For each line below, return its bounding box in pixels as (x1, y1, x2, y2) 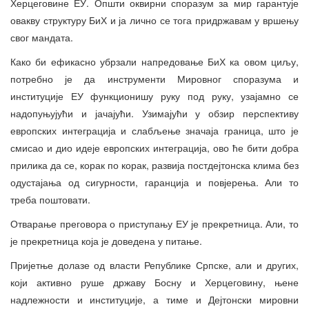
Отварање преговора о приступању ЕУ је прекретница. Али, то (10, 217, 299, 231)
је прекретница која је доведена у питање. (10, 234, 202, 248)
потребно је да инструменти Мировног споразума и (10, 72, 299, 86)
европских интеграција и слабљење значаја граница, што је (10, 123, 299, 138)
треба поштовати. (10, 192, 90, 207)
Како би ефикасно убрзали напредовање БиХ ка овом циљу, (10, 54, 299, 69)
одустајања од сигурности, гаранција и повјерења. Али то (10, 175, 299, 190)
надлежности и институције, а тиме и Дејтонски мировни (10, 292, 299, 307)
